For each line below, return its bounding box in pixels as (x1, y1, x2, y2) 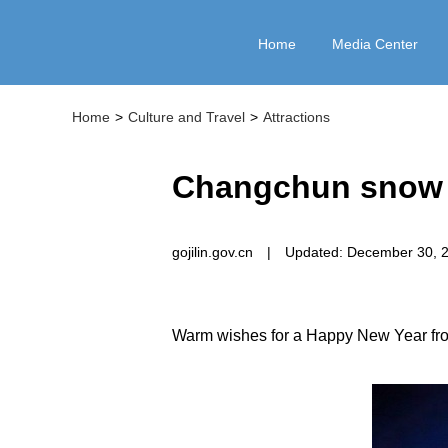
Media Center (332, 36, 418, 52)
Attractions (263, 109, 330, 125)
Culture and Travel (128, 109, 245, 125)
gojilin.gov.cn (172, 244, 253, 260)
